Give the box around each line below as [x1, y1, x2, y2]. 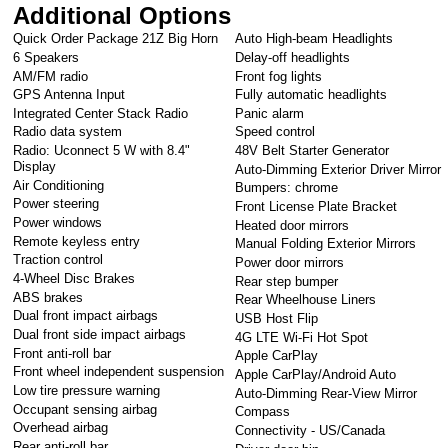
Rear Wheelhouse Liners [235, 292, 377, 308]
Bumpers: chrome [235, 180, 339, 196]
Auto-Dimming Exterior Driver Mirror [235, 161, 442, 177]
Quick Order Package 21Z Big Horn [13, 31, 219, 47]
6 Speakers [13, 49, 80, 65]
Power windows [13, 215, 103, 231]
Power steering [13, 196, 100, 212]
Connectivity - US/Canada [235, 422, 386, 438]
